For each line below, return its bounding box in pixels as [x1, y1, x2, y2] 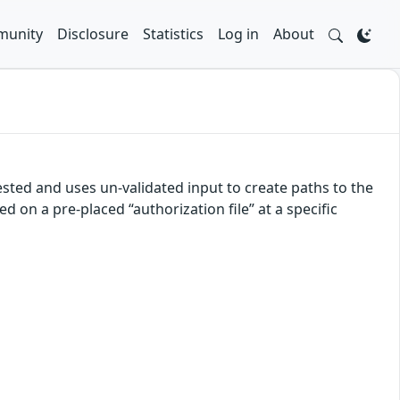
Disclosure [57, 24, 129, 44]
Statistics [143, 24, 204, 44]
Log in [218, 24, 259, 44]
